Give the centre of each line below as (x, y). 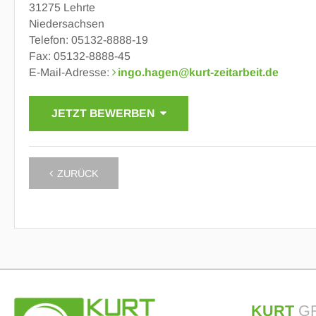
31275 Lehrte (62, 8)
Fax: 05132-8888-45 (80, 56)
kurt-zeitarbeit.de (234, 73)
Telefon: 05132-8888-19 (89, 40)
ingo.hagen (148, 73)
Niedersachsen (67, 24)
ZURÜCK (78, 173)
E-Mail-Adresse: (71, 73)
